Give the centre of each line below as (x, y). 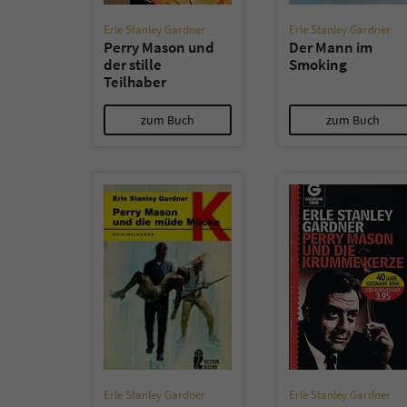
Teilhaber (135, 82)
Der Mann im (331, 47)
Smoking (318, 65)
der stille (133, 65)
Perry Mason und (159, 47)
